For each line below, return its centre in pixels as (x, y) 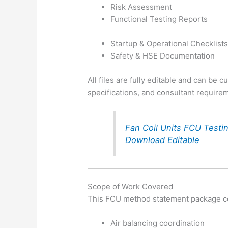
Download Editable (163, 140)
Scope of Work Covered (131, 186)
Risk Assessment (141, 7)
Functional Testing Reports (159, 19)
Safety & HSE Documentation (163, 56)
